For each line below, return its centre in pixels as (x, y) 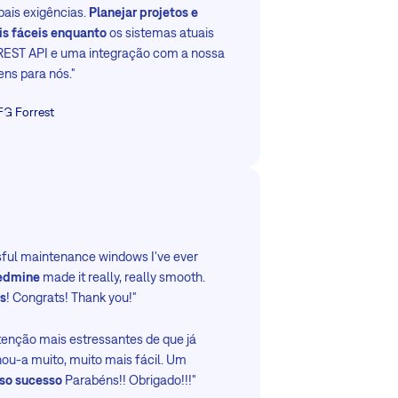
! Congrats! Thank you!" (72, 297)
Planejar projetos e (144, 12)
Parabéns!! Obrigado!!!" (130, 379)
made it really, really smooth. (123, 276)
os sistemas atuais (161, 33)
